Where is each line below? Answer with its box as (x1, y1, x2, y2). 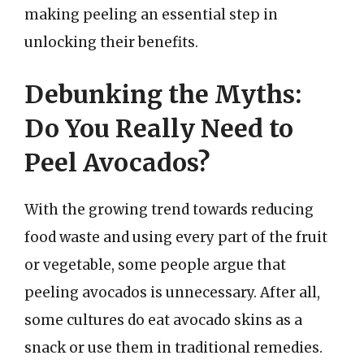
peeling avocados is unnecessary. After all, (24, 283, 320, 301)
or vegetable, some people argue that (24, 255, 286, 274)
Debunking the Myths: (24, 78, 301, 110)
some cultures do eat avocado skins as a (24, 310, 302, 329)
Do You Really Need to (24, 112, 293, 144)
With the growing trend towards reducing (24, 200, 314, 219)
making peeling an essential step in (24, 6, 278, 24)
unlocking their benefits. (24, 33, 198, 51)
